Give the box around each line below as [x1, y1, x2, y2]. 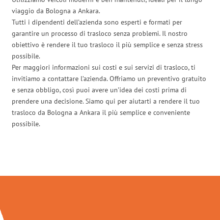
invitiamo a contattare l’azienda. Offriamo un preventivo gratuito [12, 74, 206, 83]
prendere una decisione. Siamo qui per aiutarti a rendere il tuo [12, 96, 200, 106]
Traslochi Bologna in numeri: [28, 145, 192, 165]
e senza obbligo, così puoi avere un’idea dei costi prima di [12, 85, 187, 94]
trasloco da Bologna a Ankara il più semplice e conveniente [12, 108, 190, 117]
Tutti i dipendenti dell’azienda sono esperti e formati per [12, 17, 182, 27]
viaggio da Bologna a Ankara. [12, 6, 100, 15]
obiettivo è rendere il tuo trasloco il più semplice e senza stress [12, 40, 203, 49]
